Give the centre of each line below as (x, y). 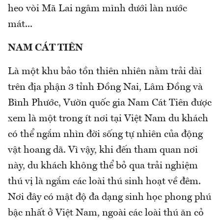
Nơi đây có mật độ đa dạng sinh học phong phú (110, 198)
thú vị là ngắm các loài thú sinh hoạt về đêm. (104, 182)
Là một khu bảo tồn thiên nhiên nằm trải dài (105, 72)
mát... (20, 25)
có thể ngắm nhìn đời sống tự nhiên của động (105, 135)
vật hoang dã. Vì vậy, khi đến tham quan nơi (103, 151)
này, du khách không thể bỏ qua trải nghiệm (103, 166)
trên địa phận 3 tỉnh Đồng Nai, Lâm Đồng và (105, 88)
